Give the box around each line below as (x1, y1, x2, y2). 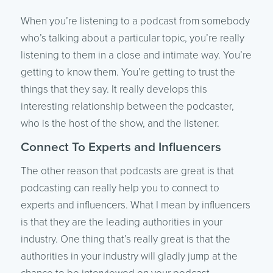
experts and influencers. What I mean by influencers (20, 198, 250, 211)
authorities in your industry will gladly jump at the (20, 249, 238, 263)
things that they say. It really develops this (20, 82, 207, 96)
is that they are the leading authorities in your (20, 215, 222, 229)
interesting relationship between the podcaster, (20, 99, 234, 113)
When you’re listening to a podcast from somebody (20, 14, 250, 27)
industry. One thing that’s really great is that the (20, 232, 230, 246)
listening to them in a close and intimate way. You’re (20, 48, 252, 62)
